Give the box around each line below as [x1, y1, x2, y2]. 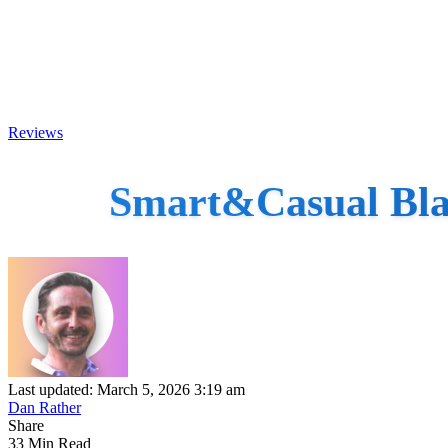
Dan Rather [8, 398, 81, 416]
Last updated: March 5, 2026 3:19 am [8, 380, 245, 398]
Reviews [8, 124, 63, 141]
